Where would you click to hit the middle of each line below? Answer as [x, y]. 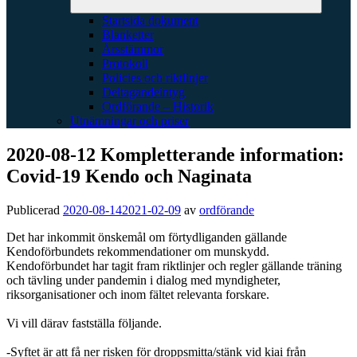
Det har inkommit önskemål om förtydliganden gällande [147, 237]
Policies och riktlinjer [155, 78]
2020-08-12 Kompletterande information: [175, 154]
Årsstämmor [133, 49]
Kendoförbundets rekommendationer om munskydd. [138, 251]
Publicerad [35, 210]
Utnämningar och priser [129, 121]
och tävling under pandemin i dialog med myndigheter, [143, 280]
